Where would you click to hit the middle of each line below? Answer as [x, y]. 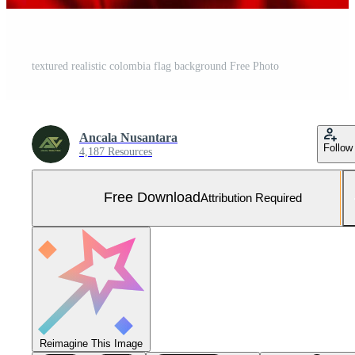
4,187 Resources [116, 151]
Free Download [152, 198]
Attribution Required [251, 198]
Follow [338, 147]
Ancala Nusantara [128, 137]
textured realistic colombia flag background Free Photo [155, 66]
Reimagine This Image [91, 343]
